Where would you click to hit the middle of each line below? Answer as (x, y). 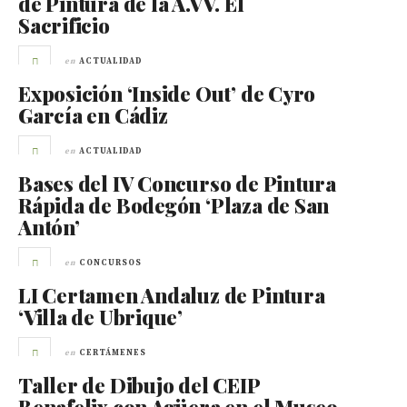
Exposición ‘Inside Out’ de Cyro (167, 94)
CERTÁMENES (113, 353)
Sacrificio (64, 25)
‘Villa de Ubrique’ (101, 317)
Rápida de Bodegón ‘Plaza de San (174, 205)
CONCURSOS (110, 263)
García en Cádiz (93, 115)
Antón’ (49, 227)
